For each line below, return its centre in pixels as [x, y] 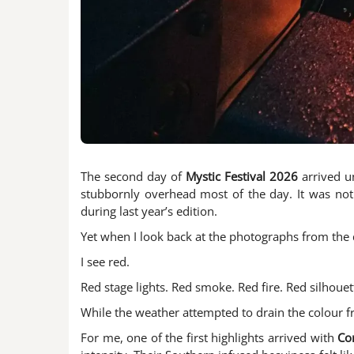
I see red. [105, 262]
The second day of [133, 177]
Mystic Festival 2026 [244, 177]
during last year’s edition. [149, 211]
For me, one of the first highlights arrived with [209, 338]
